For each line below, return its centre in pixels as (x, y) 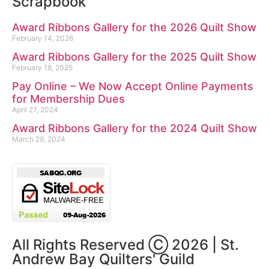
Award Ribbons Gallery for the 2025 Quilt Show (134, 57)
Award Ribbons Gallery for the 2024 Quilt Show (134, 128)
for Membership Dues (68, 99)
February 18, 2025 (42, 68)
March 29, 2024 (39, 139)
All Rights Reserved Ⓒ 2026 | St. (125, 245)
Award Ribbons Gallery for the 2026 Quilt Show (134, 28)
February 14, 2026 (43, 38)
